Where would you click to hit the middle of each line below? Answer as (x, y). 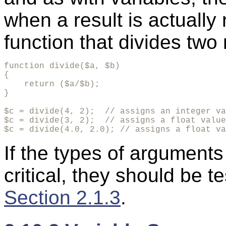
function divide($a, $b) (62, 66)
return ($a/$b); (52, 84)
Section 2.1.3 (62, 198)
